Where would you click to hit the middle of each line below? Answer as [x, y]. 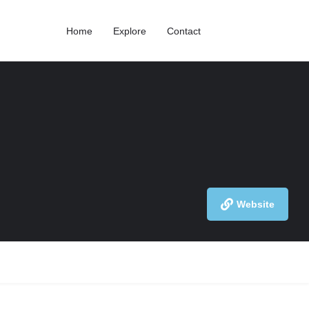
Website [256, 204]
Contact [184, 31]
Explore [130, 31]
